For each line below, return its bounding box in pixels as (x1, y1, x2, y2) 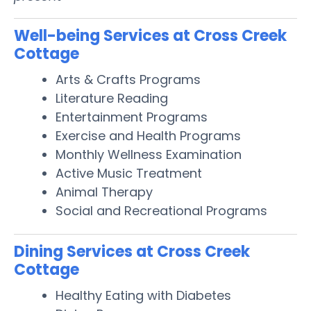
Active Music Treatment (56, 164, 202, 182)
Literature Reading (56, 89, 168, 107)
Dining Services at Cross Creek (14, 240, 250, 262)
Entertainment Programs (56, 108, 208, 126)
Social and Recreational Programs (56, 201, 267, 219)
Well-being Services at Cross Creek (14, 24, 287, 47)
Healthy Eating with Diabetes (56, 286, 231, 304)
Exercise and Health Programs (56, 126, 241, 144)
